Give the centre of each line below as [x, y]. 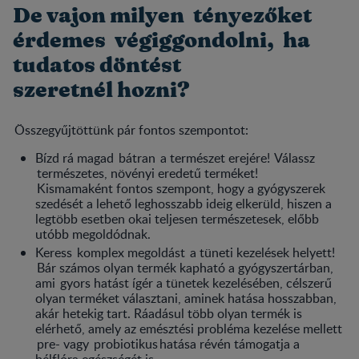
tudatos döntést [97, 65]
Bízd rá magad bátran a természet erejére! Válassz [175, 157]
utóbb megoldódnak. [95, 234]
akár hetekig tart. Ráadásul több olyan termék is [169, 313]
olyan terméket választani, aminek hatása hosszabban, [186, 298]
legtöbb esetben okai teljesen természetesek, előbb [177, 218]
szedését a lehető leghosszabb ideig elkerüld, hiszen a [184, 203]
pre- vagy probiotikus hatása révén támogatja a [167, 343]
